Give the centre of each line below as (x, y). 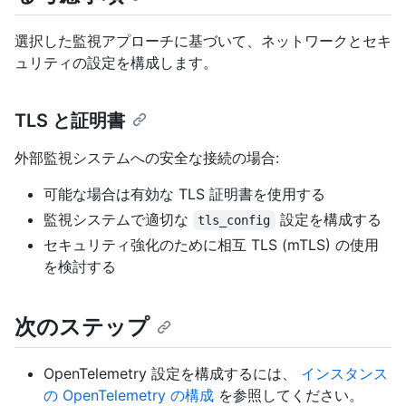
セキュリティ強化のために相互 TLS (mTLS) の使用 (211, 245)
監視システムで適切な (118, 220)
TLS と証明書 (70, 121)
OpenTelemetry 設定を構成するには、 (172, 374)
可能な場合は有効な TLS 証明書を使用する (184, 194)
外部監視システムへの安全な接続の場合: (147, 158)
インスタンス (344, 374)
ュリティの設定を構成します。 (116, 63)
